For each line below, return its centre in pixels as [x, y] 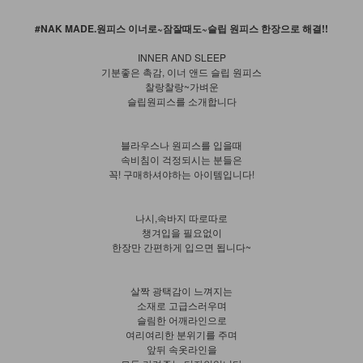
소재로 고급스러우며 [181, 305]
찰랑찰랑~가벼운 [181, 87]
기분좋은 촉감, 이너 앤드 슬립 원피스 [181, 72]
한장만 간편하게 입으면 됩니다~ [181, 247]
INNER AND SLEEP [181, 58]
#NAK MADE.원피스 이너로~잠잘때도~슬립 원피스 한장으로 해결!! [181, 29]
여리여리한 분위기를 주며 [181, 335]
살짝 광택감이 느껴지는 [181, 291]
